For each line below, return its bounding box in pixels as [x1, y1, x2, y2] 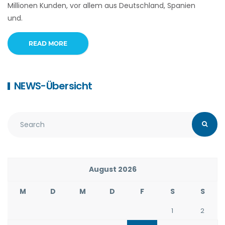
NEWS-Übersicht [14, 78, 92, 93]
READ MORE [29, 39, 68, 47]
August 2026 [88, 164, 137, 174]
